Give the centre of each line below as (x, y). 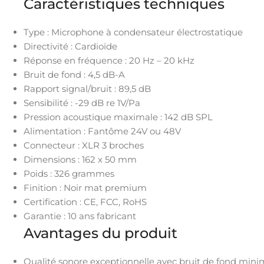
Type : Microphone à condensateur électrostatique (133, 32)
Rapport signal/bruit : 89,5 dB (87, 88)
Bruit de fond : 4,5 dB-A (74, 74)
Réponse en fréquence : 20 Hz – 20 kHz (109, 60)
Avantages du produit (100, 233)
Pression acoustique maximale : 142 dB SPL (118, 117)
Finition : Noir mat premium (85, 187)
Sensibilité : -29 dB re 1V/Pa (82, 103)
